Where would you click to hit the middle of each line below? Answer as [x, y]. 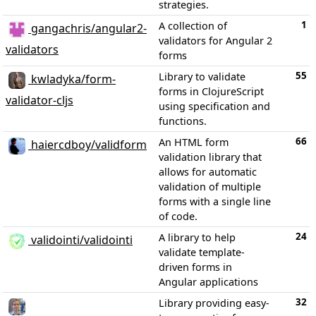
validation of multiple [210, 186]
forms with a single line [215, 201]
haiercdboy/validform [87, 145]
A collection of [193, 25]
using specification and [214, 106]
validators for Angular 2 [215, 40]
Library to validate [202, 76]
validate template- [202, 252]
